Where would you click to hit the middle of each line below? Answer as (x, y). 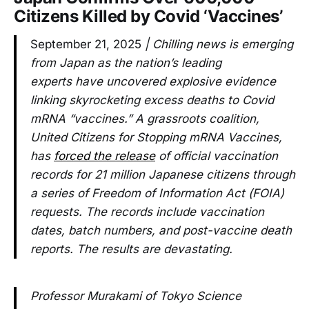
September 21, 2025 (86, 44)
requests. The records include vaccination (147, 211)
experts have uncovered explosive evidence (153, 81)
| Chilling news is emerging (217, 44)
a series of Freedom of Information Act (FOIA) (157, 193)
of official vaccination (217, 156)
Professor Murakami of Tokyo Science (136, 296)
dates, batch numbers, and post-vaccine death (161, 230)
